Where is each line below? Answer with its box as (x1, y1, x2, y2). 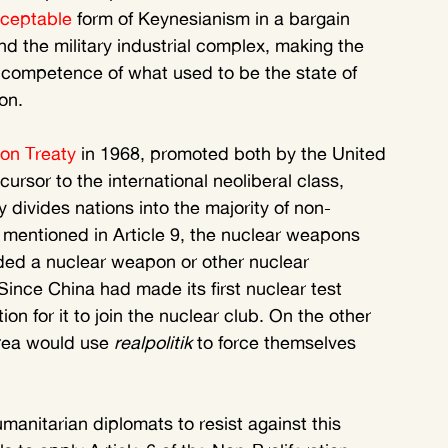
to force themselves (192, 331, 361, 354)
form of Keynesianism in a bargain (72, 7, 355, 30)
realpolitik (114, 331, 192, 354)
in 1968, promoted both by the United (76, 142, 391, 165)
